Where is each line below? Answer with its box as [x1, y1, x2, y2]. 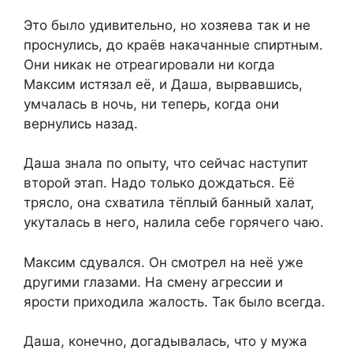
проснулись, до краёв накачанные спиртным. [24, 36, 323, 53]
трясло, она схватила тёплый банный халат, [24, 195, 314, 211]
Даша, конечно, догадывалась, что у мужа [24, 333, 307, 350]
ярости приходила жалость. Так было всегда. [24, 293, 325, 310]
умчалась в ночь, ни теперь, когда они [24, 95, 279, 112]
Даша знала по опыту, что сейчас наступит [24, 155, 308, 172]
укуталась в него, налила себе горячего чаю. [24, 214, 324, 231]
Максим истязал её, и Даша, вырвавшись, [24, 76, 303, 92]
